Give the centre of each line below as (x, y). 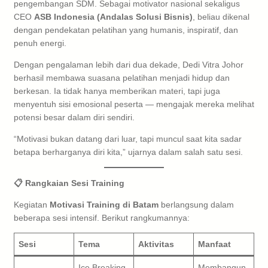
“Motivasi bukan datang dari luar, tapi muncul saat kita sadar (128, 138)
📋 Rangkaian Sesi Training (69, 183)
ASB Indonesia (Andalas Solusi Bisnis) (113, 16)
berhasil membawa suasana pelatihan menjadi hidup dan (122, 77)
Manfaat (214, 244)
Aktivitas (156, 244)
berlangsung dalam (196, 204)
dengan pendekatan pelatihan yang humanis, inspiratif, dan (126, 30)
